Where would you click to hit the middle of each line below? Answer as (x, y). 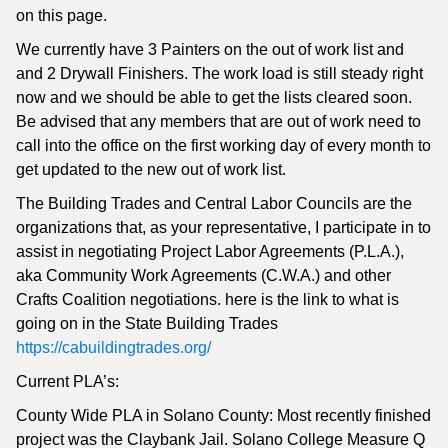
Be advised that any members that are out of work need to (218, 121)
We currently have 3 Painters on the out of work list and (210, 49)
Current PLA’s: (67, 381)
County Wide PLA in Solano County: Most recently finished (223, 415)
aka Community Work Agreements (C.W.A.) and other (203, 275)
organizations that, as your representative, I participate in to (223, 227)
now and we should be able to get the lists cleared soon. (214, 97)
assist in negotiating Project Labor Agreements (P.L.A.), (210, 251)
